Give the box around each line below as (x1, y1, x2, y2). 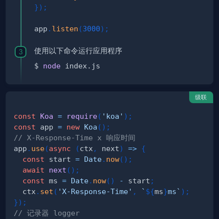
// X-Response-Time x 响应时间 (14, 133, 135, 142)
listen (52, 24, 78, 33)
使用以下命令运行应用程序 (34, 46, 122, 56)
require (66, 112, 97, 121)
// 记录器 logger (14, 209, 80, 218)
